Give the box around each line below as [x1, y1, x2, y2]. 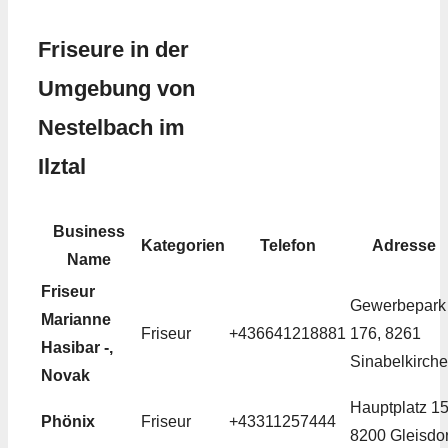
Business [53, 223, 125, 241]
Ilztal [38, 154, 86, 180]
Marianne [41, 311, 111, 329]
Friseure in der [38, 37, 189, 63]
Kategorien [141, 237, 225, 255]
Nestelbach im [38, 115, 185, 141]
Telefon [259, 237, 316, 255]
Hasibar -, [41, 339, 113, 357]
